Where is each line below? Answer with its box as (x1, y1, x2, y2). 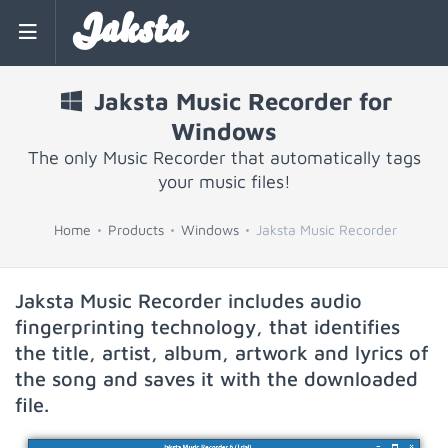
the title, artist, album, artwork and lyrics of (15, 341, 429, 364)
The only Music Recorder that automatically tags (27, 147, 421, 168)
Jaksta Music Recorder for (86, 87, 392, 115)
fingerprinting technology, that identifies (15, 315, 400, 338)
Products (108, 221, 164, 238)
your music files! (157, 171, 291, 192)
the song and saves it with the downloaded (15, 367, 418, 390)
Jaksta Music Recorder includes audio (15, 289, 362, 312)
